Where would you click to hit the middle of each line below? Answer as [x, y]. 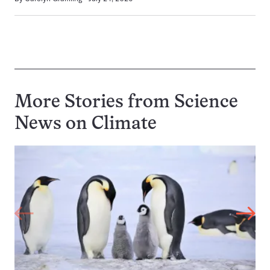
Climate [124, 125]
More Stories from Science [126, 103]
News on [53, 125]
